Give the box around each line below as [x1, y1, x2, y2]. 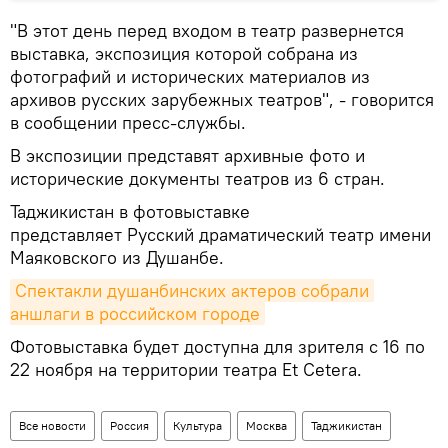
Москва [246, 417, 287, 433]
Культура [173, 417, 222, 433]
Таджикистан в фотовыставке [10, 199, 250, 223]
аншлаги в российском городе [10, 301, 260, 325]
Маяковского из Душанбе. [10, 245, 224, 269]
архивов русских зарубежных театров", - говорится [10, 87, 434, 111]
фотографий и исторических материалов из [10, 64, 370, 88]
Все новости [19, 417, 86, 433]
